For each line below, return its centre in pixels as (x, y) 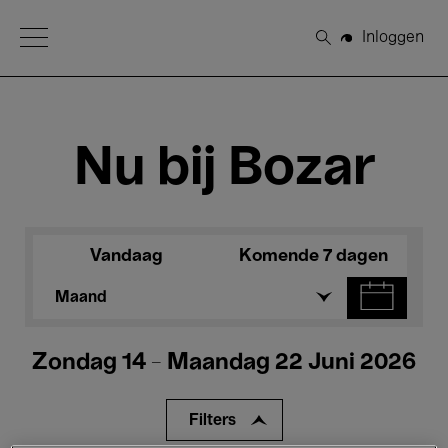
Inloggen (393, 37)
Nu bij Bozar (224, 169)
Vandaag (126, 256)
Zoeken (351, 45)
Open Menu (63, 36)
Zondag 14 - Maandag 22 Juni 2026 (224, 363)
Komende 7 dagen (313, 256)
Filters (212, 421)
